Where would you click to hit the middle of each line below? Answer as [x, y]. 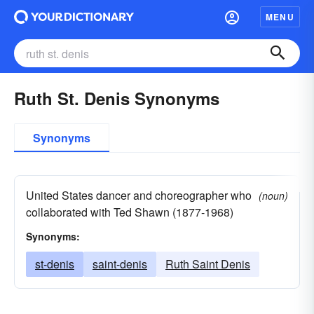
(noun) [273, 196]
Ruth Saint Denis [208, 264]
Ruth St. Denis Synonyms [117, 98]
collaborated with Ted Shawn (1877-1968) [130, 212]
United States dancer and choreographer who [139, 195]
